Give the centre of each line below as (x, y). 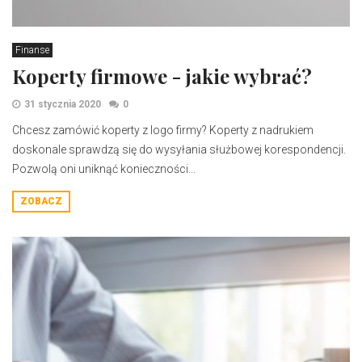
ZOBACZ (41, 201)
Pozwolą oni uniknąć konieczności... (104, 169)
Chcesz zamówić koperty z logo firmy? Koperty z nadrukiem (163, 130)
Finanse (32, 50)
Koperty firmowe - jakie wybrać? (162, 76)
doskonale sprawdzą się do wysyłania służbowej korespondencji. (179, 149)
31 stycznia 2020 (63, 104)
